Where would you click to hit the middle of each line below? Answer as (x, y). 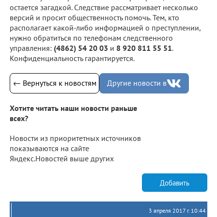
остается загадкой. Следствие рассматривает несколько (104, 7)
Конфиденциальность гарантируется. (72, 58)
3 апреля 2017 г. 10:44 (177, 211)
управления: (32, 48)
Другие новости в (137, 83)
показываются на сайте (49, 148)
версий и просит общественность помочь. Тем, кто (94, 17)
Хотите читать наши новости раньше (73, 108)
